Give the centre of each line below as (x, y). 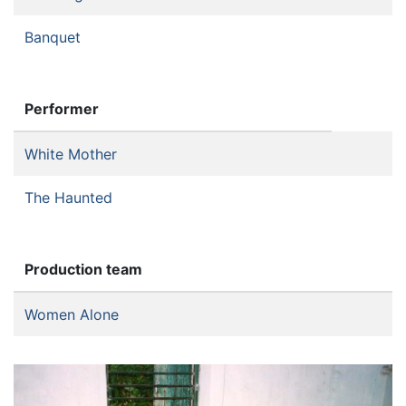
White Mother (71, 155)
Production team (83, 270)
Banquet (53, 38)
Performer (62, 109)
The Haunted (68, 198)
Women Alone (72, 315)
